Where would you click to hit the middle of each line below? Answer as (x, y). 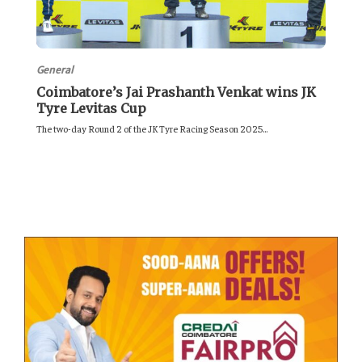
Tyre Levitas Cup (93, 108)
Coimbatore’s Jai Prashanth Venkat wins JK (176, 92)
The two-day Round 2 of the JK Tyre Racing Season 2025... (152, 128)
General (55, 69)
